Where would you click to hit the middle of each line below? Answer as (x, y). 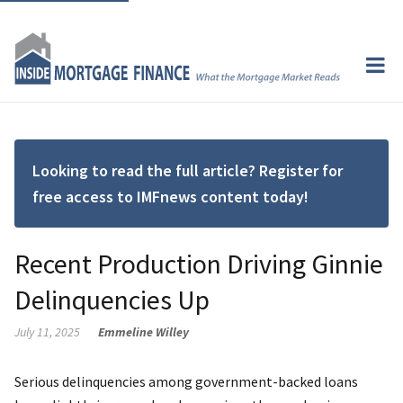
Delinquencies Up (112, 299)
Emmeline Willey (143, 331)
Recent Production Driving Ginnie (199, 263)
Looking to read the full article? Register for (188, 170)
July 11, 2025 (47, 331)
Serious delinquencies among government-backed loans (186, 381)
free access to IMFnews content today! (170, 196)
